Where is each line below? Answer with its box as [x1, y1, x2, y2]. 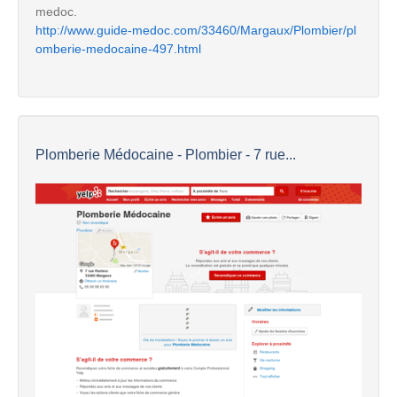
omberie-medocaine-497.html [35, 41, 201, 56]
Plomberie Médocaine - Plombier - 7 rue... [35, 146, 296, 162]
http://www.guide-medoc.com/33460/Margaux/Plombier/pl [35, 22, 356, 37]
